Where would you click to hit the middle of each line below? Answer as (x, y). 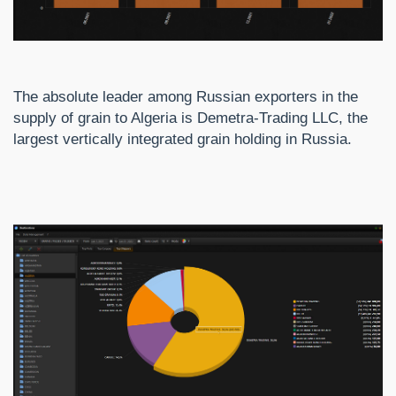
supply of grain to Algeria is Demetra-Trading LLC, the (190, 118)
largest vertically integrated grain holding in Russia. (183, 140)
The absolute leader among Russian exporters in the (186, 97)
